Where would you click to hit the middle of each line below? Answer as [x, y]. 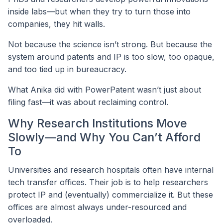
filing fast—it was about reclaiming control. [88, 102]
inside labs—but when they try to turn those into [99, 11]
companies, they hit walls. [56, 24]
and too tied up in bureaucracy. [67, 69]
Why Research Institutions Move [98, 123]
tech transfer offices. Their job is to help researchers [108, 182]
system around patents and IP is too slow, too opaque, [111, 56]
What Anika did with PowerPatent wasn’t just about [105, 89]
